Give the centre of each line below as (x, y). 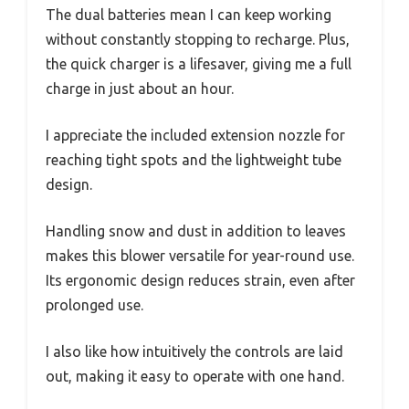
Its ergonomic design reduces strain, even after (200, 280)
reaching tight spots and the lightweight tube (194, 159)
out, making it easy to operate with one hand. (195, 376)
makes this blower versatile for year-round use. (200, 255)
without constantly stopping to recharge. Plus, (198, 39)
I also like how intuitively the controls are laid (194, 351)
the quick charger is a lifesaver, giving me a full (199, 63)
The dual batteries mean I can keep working (189, 14)
